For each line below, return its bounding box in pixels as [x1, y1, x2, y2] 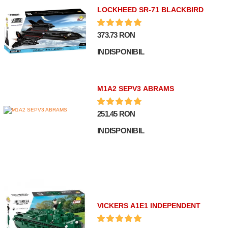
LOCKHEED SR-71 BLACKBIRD [97, 5, 204, 14]
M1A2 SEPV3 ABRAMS [97, 84, 175, 93]
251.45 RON [97, 109, 135, 118]
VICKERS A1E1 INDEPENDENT [97, 202, 201, 210]
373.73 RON [97, 30, 135, 39]
